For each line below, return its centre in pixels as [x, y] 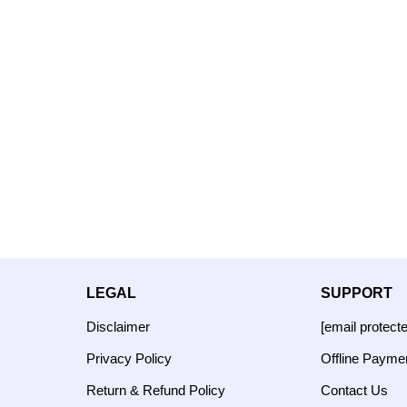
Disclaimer [118, 326]
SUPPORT [357, 293]
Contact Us [354, 390]
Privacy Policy [129, 358]
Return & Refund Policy [156, 390]
